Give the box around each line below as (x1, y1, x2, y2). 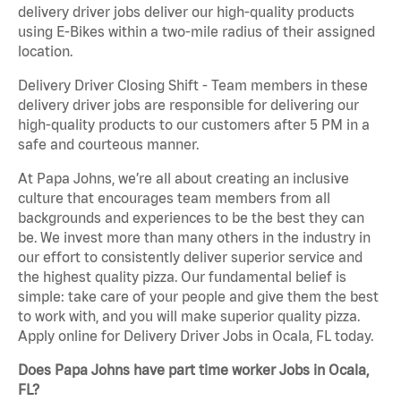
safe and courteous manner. (18, 136, 199, 153)
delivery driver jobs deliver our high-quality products (18, 4, 354, 21)
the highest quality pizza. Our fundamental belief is (18, 269, 346, 286)
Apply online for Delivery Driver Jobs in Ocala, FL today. (18, 328, 373, 345)
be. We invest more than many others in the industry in (18, 229, 371, 246)
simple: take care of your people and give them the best (18, 288, 379, 305)
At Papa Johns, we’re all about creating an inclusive (18, 170, 349, 187)
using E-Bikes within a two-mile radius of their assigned (18, 23, 375, 40)
